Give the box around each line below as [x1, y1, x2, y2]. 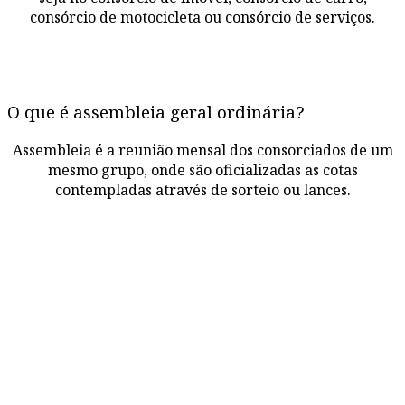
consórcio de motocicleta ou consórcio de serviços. [30, 7, 375, 28]
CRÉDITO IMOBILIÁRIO [16, 353, 381, 400]
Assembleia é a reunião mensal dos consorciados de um [12, 139, 393, 160]
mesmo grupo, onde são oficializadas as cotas [47, 159, 358, 180]
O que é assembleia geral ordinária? [7, 100, 305, 124]
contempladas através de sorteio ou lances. [54, 179, 351, 200]
